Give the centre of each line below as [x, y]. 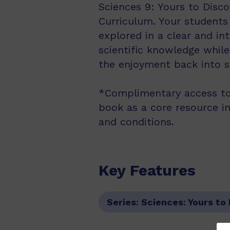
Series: [124, 202]
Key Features [147, 170]
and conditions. [136, 121]
